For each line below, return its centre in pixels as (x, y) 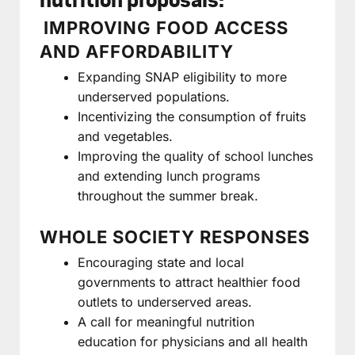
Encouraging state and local (161, 262)
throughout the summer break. (168, 195)
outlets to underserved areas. (165, 302)
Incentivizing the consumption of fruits (192, 116)
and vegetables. (125, 136)
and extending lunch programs (169, 176)
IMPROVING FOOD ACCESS (166, 27)
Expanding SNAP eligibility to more (182, 76)
